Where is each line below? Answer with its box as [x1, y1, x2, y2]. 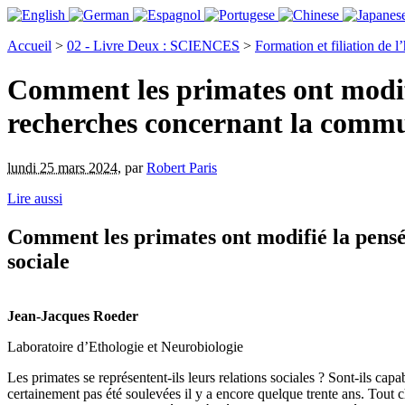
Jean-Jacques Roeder [7, 307, 138, 324]
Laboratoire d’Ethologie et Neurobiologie [7, 338, 243, 354]
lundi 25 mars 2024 [7, 159, 118, 175]
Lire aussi [7, 190, 62, 206]
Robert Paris [146, 159, 217, 175]
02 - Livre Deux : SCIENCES [67, 38, 240, 53]
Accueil [7, 38, 52, 53]
